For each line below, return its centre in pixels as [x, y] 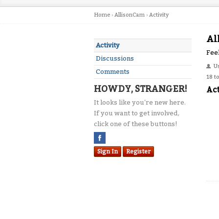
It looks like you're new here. [140, 102]
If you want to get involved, [137, 113]
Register [138, 152]
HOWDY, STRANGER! [141, 89]
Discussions [115, 58]
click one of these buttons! [136, 124]
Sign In [108, 152]
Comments [113, 72]
